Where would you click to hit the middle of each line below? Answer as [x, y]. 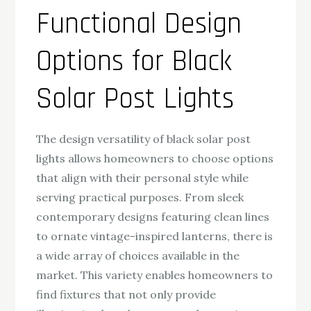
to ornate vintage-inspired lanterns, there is [155, 236]
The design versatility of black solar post [144, 138]
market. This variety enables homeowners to [155, 275]
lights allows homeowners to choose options [155, 158]
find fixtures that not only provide [126, 294]
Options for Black [134, 61]
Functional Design [139, 24]
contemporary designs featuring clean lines [153, 216]
